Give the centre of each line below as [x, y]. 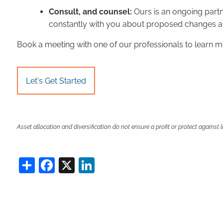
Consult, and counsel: [92, 12]
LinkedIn [126, 164]
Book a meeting [46, 45]
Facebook [91, 164]
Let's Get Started [56, 81]
